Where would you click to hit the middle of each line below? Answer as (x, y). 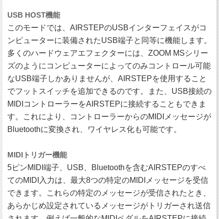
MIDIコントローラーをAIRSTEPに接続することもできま (107, 104)
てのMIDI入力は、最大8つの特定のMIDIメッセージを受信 (108, 180)
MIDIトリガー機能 (37, 155)
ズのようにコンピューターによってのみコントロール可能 (109, 66)
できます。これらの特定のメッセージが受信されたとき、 (109, 193)
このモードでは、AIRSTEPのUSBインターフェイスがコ (107, 28)
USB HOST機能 (34, 15)
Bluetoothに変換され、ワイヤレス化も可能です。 (94, 130)
